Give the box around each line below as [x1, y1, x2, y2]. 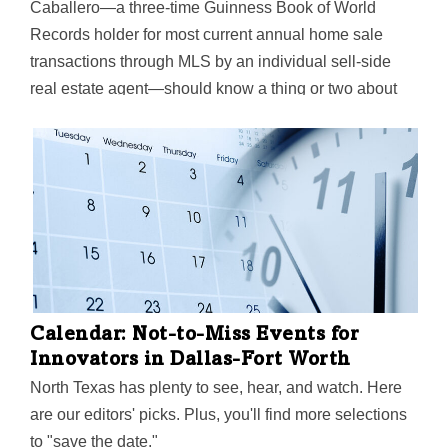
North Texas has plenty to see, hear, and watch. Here [30, 379, 402, 397]
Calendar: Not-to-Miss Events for [30, 326, 358, 347]
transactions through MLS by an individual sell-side [30, 53, 391, 71]
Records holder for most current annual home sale [30, 26, 383, 44]
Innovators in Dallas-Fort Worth [30, 351, 351, 372]
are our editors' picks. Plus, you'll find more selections [30, 406, 407, 424]
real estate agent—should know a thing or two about [30, 80, 397, 98]
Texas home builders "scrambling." [30, 134, 275, 152]
